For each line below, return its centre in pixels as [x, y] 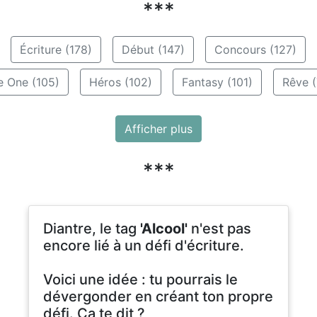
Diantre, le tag [92, 228]
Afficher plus [158, 128]
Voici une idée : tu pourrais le [140, 279]
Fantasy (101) [217, 82]
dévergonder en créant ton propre [158, 296]
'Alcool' [164, 228]
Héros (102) [120, 82]
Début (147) [153, 49]
